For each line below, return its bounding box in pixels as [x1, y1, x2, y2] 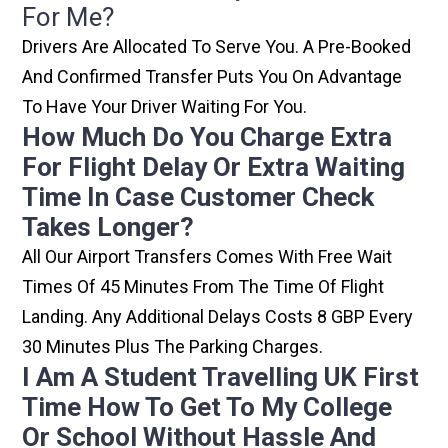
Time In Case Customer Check [22, 182, 375, 213]
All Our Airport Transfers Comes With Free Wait [22, 246, 393, 268]
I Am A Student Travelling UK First [22, 362, 420, 393]
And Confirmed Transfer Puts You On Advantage [22, 66, 403, 88]
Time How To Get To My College [22, 392, 393, 423]
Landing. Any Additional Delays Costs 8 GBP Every [22, 306, 414, 328]
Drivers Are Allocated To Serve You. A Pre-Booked [22, 36, 412, 58]
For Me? [22, 2, 115, 33]
